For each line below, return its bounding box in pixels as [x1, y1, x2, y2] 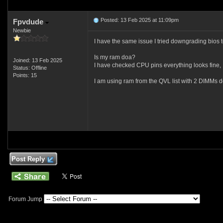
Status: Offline [12, 65, 47, 71]
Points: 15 [12, 72, 37, 78]
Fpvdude [12, 17, 45, 26]
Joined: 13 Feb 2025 [12, 57, 62, 63]
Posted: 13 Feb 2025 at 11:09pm [99, 17, 179, 23]
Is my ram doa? [94, 54, 135, 61]
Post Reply [9, 155, 47, 163]
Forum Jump [8, 196, 44, 203]
